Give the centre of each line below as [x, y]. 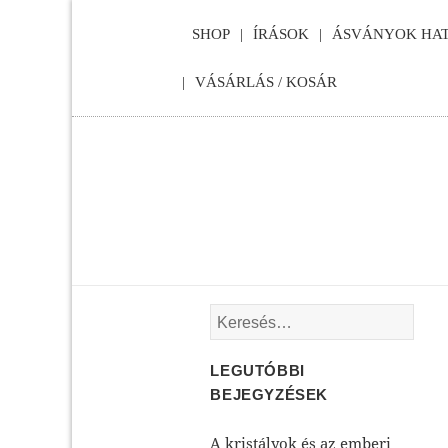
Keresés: [239, 315]
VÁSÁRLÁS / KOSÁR [266, 82]
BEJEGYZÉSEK [269, 394]
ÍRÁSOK [281, 34]
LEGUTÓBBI [257, 370]
